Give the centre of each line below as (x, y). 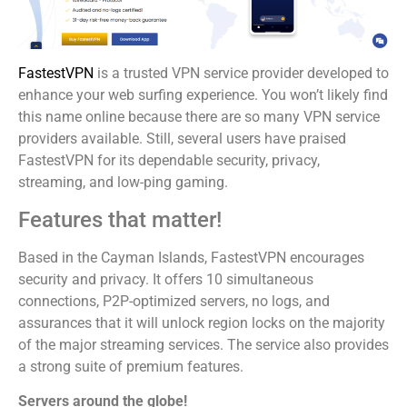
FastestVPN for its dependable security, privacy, (169, 161)
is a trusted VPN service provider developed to (241, 74)
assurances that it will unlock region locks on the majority (202, 323)
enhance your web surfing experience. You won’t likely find (203, 95)
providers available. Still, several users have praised (182, 139)
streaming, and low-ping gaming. (123, 183)
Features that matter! (120, 219)
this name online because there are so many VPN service (199, 117)
